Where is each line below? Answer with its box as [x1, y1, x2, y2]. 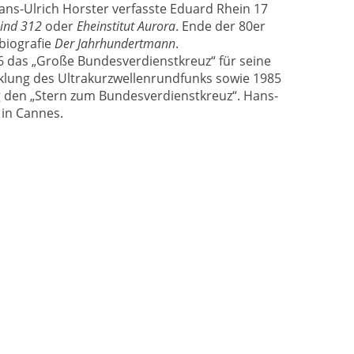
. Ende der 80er [175, 17, 265, 35]
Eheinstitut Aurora [77, 17, 175, 35]
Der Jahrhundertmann [55, 34, 175, 52]
